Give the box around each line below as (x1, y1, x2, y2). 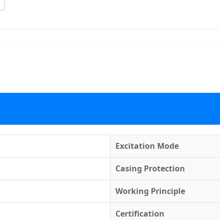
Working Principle (115, 185, 185, 196)
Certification (115, 208, 165, 219)
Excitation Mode (115, 140, 179, 151)
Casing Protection (115, 163, 185, 174)
